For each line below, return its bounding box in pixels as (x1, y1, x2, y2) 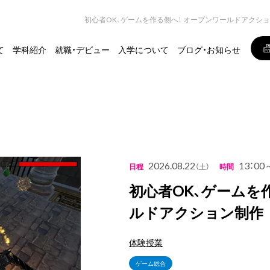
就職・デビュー (55, 43, 110, 55)
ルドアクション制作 (129, 201, 263, 223)
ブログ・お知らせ (177, 43, 240, 55)
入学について (118, 43, 169, 55)
